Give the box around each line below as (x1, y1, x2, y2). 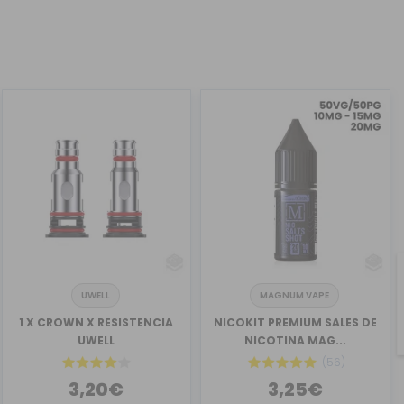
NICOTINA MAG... (244, 332, 347, 348)
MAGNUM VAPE (260, 288, 330, 302)
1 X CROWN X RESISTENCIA (19, 314, 174, 330)
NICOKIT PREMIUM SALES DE (214, 314, 378, 330)
